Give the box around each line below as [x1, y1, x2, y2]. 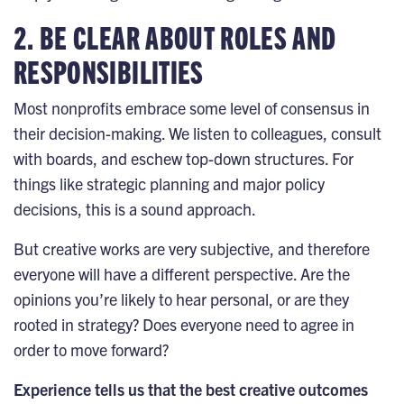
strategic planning [87, 172, 213, 194]
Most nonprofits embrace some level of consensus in [14, 96, 370, 118]
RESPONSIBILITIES [14, 50, 204, 90]
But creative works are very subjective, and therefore [14, 237, 370, 259]
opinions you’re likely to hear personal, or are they [14, 288, 349, 309]
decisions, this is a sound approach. [14, 197, 256, 219]
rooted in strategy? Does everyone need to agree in [14, 313, 354, 335]
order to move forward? [14, 338, 169, 360]
